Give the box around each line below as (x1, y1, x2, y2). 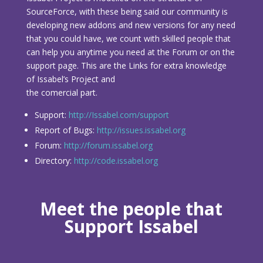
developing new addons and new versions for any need (26, 19, 235, 31)
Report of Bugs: (34, 124, 97, 136)
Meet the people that (40, 197, 223, 221)
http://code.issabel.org (73, 155, 158, 167)
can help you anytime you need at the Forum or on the (26, 46, 235, 58)
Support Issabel (64, 214, 198, 239)
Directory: (34, 155, 74, 167)
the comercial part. (26, 87, 97, 99)
